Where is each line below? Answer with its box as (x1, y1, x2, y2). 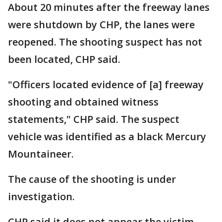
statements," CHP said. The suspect (8, 112, 179, 126)
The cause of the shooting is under (8, 172, 176, 186)
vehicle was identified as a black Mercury (8, 130, 206, 144)
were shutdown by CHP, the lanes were (8, 18, 195, 32)
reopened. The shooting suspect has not (8, 35, 202, 49)
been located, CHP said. (8, 53, 123, 66)
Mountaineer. (8, 147, 76, 161)
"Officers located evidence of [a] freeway (8, 78, 204, 92)
